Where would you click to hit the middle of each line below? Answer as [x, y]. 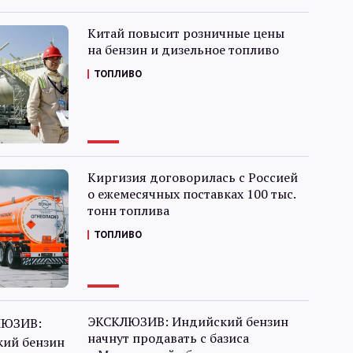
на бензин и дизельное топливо [183, 50]
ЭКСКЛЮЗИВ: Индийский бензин [188, 321]
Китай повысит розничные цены [186, 33]
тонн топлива [128, 210]
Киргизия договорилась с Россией [192, 177]
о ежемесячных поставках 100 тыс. [191, 194]
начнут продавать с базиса [168, 338]
